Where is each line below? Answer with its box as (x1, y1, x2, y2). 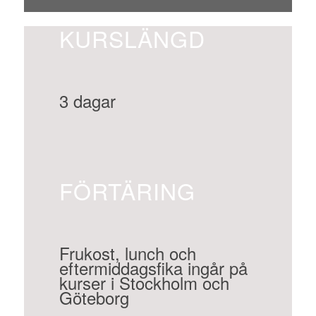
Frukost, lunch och (59, 241, 196, 266)
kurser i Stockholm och (59, 270, 229, 296)
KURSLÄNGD (59, 21, 205, 54)
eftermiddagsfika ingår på (59, 255, 248, 281)
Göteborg (59, 285, 129, 310)
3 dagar (59, 87, 116, 113)
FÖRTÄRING (59, 174, 195, 207)
